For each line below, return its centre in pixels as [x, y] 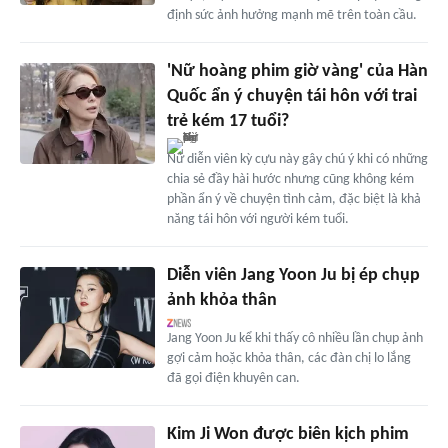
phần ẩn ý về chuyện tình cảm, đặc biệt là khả [293, 200]
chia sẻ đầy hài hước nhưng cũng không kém [290, 180]
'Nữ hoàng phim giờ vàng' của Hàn [297, 72]
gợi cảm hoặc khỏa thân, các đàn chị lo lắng [288, 359]
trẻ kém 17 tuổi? [227, 122]
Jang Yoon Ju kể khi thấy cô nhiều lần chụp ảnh [294, 339]
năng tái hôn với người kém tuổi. [257, 220]
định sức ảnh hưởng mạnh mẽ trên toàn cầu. [291, 16]
